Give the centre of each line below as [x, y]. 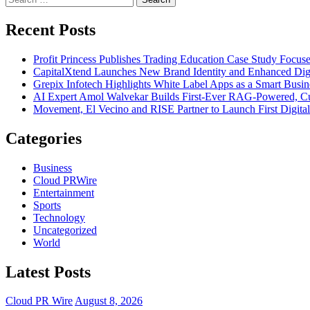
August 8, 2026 [109, 301]
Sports [47, 205]
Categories [44, 138]
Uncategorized [65, 230]
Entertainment [64, 192]
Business [53, 167]
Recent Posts [51, 29]
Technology [59, 217]
